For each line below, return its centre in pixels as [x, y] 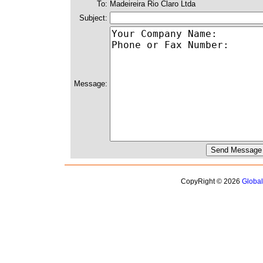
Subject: [93, 18]
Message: [91, 84]
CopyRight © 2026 [211, 181]
